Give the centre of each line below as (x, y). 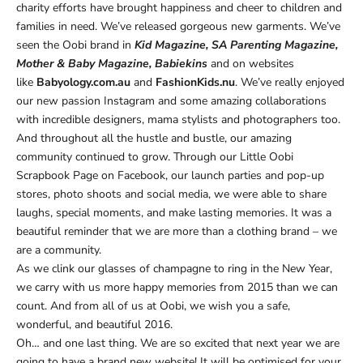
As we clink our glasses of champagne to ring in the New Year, (174, 269)
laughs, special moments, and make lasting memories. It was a (174, 213)
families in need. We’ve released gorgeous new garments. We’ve (178, 27)
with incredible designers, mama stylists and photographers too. (178, 120)
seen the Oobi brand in (74, 45)
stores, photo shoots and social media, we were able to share (171, 194)
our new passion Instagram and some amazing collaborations (171, 101)
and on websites (252, 64)
